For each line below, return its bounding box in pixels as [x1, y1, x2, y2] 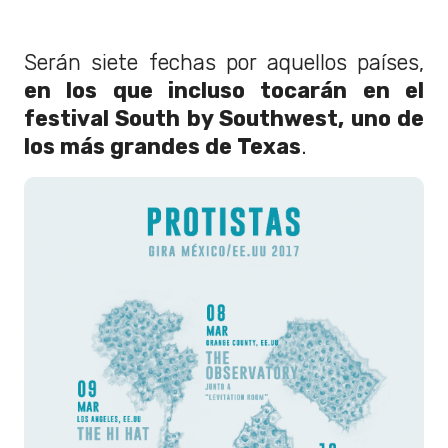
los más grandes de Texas [24, 133, 301, 159]
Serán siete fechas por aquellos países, [24, 49, 424, 75]
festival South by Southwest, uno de [24, 105, 424, 131]
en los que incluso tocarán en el [24, 77, 424, 103]
